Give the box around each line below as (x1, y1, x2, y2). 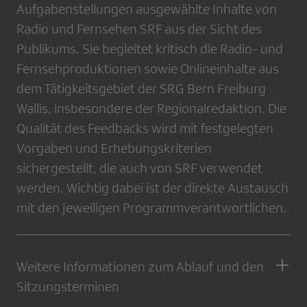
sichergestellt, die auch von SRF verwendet (16, 160, 262, 175)
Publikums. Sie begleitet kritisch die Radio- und (16, 41, 283, 56)
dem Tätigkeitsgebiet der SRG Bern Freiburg (16, 81, 266, 96)
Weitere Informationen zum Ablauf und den (16, 259, 264, 274)
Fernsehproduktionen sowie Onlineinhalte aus (16, 61, 279, 76)
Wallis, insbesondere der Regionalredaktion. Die (16, 101, 286, 116)
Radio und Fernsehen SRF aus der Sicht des (16, 21, 262, 36)
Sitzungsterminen (16, 279, 119, 294)
